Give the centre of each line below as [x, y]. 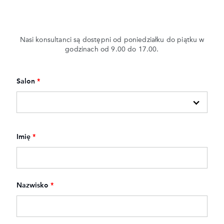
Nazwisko [32, 185]
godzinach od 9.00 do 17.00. [112, 49]
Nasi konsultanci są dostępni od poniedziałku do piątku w [112, 40]
